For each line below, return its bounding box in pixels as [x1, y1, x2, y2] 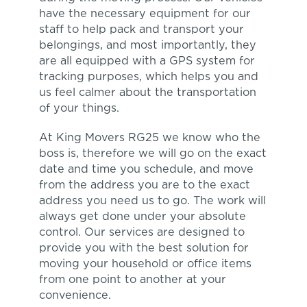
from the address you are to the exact [38, 180, 250, 191]
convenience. [38, 291, 111, 302]
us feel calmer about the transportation [38, 88, 256, 99]
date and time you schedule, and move [38, 164, 254, 175]
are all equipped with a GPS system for [38, 56, 255, 67]
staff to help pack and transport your [38, 25, 244, 36]
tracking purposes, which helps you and [38, 72, 258, 83]
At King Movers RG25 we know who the [38, 133, 260, 144]
